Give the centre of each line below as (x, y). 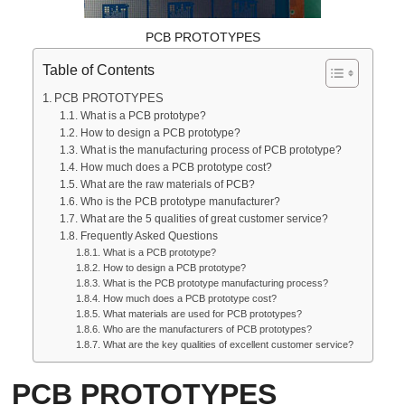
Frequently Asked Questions (149, 236)
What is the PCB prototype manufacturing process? (215, 283)
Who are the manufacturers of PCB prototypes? (207, 329)
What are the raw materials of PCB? (167, 184)
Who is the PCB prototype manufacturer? (180, 202)
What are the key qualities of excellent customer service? (228, 344)
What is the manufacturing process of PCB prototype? (211, 150)
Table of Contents (98, 70)
